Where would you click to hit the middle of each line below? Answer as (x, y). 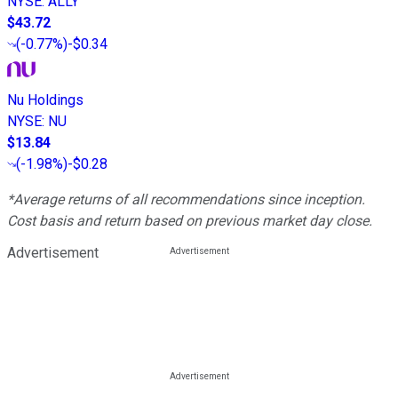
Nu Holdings (45, 99)
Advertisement (53, 252)
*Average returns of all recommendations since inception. (186, 199)
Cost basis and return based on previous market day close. (190, 220)
